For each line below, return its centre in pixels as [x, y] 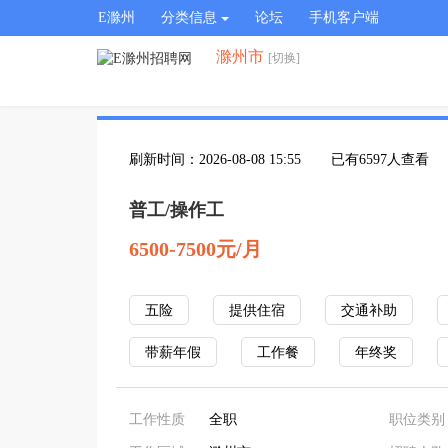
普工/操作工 [176, 210]
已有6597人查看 [380, 159]
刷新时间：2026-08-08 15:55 [215, 159]
